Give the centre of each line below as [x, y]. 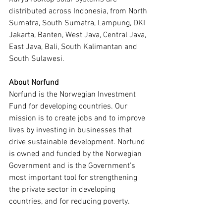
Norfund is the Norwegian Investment [73, 95]
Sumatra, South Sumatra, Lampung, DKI [78, 23]
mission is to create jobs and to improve [78, 118]
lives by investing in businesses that [71, 130]
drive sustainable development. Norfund [78, 142]
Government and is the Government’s [73, 166]
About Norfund [34, 83]
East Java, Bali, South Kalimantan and [74, 47]
